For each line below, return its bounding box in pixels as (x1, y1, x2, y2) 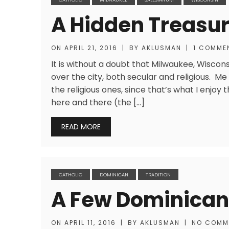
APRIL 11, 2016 (64, 218, 116, 227)
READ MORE (61, 122, 101, 132)
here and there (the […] (51, 97, 145, 108)
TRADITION (146, 171, 171, 178)
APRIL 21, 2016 (64, 43, 118, 52)
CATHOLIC (59, 171, 82, 178)
